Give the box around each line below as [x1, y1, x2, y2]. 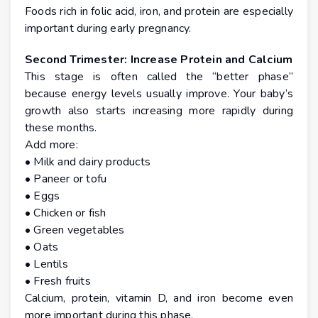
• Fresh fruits [25, 273, 91, 290]
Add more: [25, 137, 78, 153]
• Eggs [25, 188, 60, 204]
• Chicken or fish [25, 205, 106, 221]
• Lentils [25, 256, 68, 273]
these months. [25, 120, 97, 136]
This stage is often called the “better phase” [25, 69, 293, 85]
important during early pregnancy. [25, 21, 192, 37]
